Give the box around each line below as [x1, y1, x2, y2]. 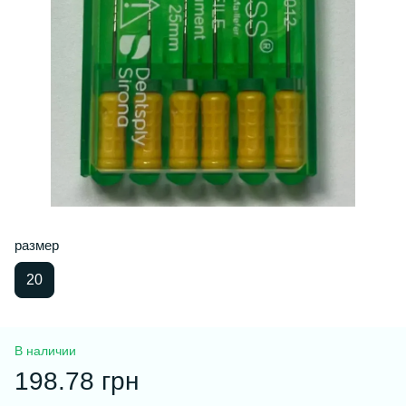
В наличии [14, 343, 76, 358]
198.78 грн [14, 367, 139, 395]
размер [14, 237, 59, 253]
